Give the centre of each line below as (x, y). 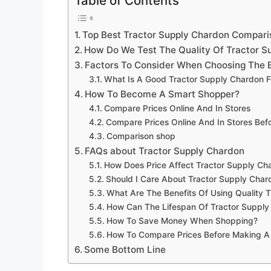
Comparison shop (141, 136)
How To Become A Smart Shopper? (162, 94)
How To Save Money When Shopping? (182, 220)
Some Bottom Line (125, 249)
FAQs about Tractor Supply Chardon (165, 151)
